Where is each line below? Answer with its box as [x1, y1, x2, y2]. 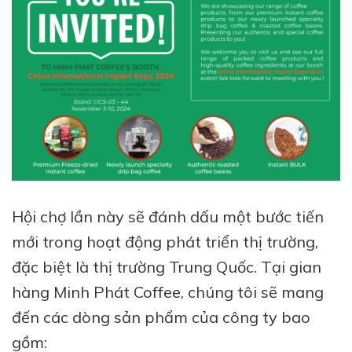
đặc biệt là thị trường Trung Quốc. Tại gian [12, 257, 321, 277]
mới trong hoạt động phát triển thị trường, [12, 232, 318, 252]
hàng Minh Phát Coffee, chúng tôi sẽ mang [12, 282, 324, 302]
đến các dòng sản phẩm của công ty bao [12, 307, 310, 328]
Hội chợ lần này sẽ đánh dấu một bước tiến [12, 207, 324, 227]
